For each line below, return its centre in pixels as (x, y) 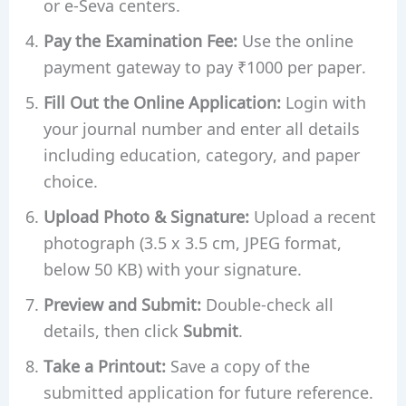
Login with (323, 101)
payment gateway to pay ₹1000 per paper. (204, 66)
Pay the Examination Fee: (140, 39)
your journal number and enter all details (201, 127)
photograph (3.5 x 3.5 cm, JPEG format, (192, 242)
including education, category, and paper (201, 154)
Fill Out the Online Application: (162, 101)
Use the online (295, 39)
